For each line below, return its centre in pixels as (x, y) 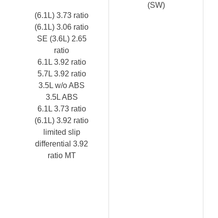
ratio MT (62, 155)
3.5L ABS (62, 97)
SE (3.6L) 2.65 (62, 38)
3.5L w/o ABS (62, 85)
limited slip (62, 132)
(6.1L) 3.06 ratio (62, 27)
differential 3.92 (62, 144)
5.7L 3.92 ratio (62, 73)
